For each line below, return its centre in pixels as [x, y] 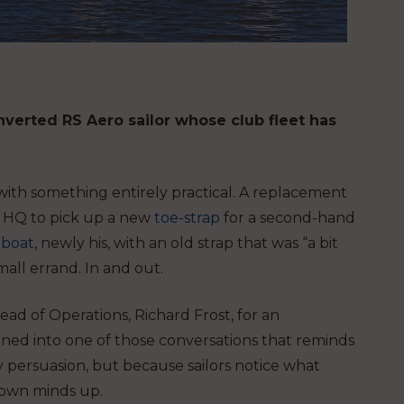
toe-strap [187, 218]
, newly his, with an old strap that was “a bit [186, 243]
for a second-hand [288, 218]
